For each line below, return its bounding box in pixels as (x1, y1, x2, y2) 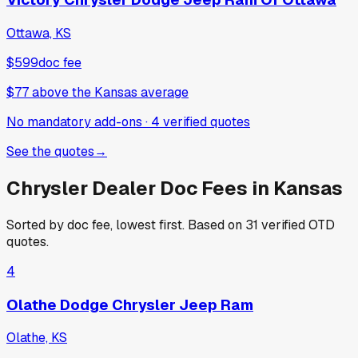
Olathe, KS (6, 329, 67, 347)
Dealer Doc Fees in (88, 176, 273, 201)
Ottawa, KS (6, 25, 71, 42)
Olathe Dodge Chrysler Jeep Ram (6, 294, 253, 315)
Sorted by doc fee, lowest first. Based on (6, 216, 245, 233)
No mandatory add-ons (6, 113, 142, 131)
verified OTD (258, 216, 335, 233)
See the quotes (6, 143, 94, 161)
